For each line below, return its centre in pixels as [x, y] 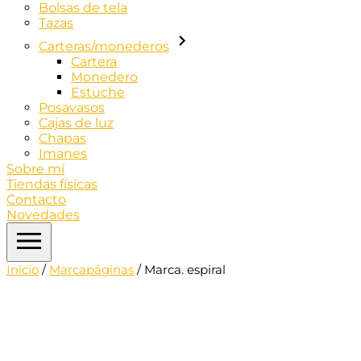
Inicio [23, 269]
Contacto [36, 199]
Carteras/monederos [104, 46]
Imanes [63, 153]
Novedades [43, 214]
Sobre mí [35, 168]
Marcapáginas [91, 269]
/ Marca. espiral [180, 269]
